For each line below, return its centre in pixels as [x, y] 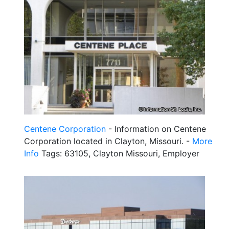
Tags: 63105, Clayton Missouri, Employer [119, 153]
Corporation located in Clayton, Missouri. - [108, 141]
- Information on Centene [156, 129]
